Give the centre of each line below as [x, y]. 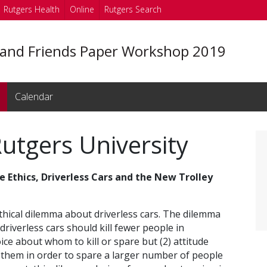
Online [82, 9]
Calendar [34, 96]
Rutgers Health [32, 9]
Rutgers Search [133, 9]
